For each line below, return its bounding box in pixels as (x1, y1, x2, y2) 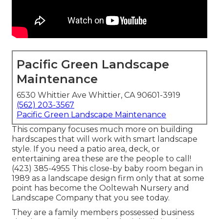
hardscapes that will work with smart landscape (12, 134, 197, 144)
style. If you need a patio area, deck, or (12, 144, 160, 154)
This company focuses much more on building (12, 125, 193, 134)
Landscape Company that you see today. (12, 193, 170, 203)
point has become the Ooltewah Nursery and (12, 183, 189, 193)
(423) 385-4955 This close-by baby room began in (12, 164, 203, 174)
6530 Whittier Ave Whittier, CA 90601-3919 (17, 90, 180, 100)
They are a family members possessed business (12, 208, 194, 218)
